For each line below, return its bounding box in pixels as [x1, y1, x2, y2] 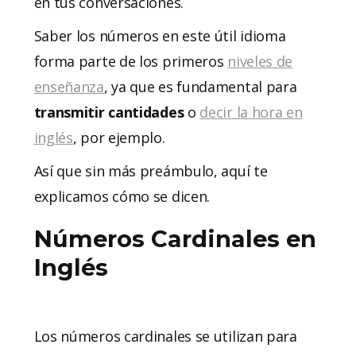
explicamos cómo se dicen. [33, 186, 214, 206]
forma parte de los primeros [33, 51, 228, 71]
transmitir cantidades [33, 102, 188, 122]
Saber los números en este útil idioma [33, 25, 286, 45]
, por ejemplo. [72, 127, 169, 147]
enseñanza [33, 76, 104, 96]
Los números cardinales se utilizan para [33, 326, 297, 346]
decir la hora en [199, 102, 303, 122]
